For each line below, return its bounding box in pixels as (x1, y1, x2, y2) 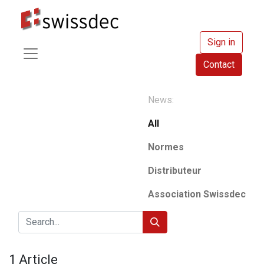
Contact (203, 59, 235, 70)
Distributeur (148, 165, 202, 176)
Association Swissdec (148, 189, 246, 200)
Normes (148, 141, 184, 153)
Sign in (207, 37, 235, 48)
